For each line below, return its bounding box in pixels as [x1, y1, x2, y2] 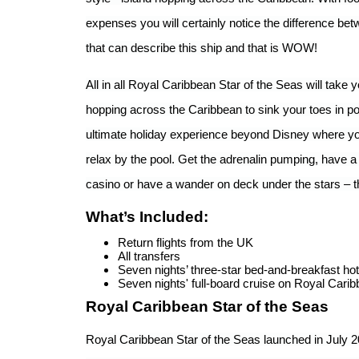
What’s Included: [86, 208, 208, 225]
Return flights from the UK [118, 236, 253, 249]
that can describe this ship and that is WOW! [86, 40, 317, 54]
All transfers [118, 249, 180, 263]
